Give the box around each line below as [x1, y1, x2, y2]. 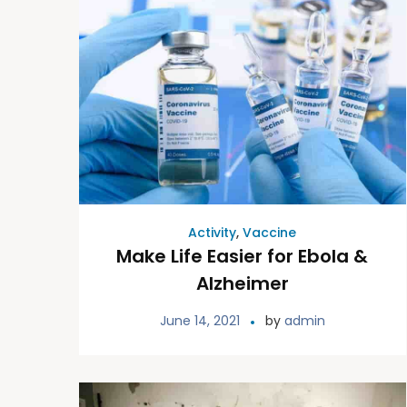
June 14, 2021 [159, 312, 240, 331]
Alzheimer [195, 271, 289, 297]
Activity [188, 223, 237, 243]
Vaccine [243, 223, 297, 243]
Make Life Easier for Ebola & [116, 243, 369, 270]
